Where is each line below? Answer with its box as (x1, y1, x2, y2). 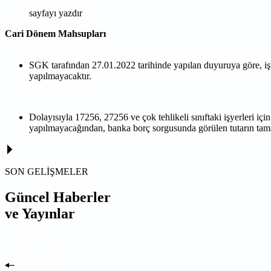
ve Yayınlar (5, 205, 75, 221)
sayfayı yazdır (29, 7, 82, 18)
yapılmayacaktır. (29, 70, 91, 81)
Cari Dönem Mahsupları (5, 28, 106, 39)
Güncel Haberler (5, 189, 111, 205)
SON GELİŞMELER (5, 166, 88, 177)
